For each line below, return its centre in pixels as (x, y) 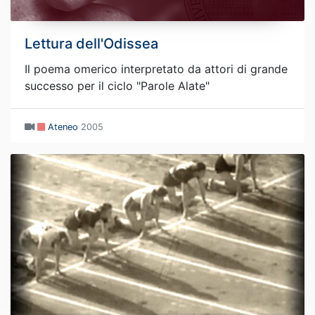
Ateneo (63, 127)
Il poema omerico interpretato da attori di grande (156, 69)
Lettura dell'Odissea (91, 44)
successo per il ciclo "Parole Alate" (117, 86)
